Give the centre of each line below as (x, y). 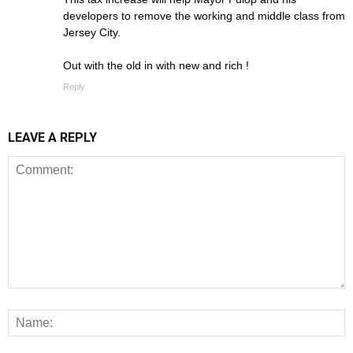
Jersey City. (92, 33)
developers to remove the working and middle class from (204, 16)
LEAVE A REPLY (52, 138)
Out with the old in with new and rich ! (156, 66)
